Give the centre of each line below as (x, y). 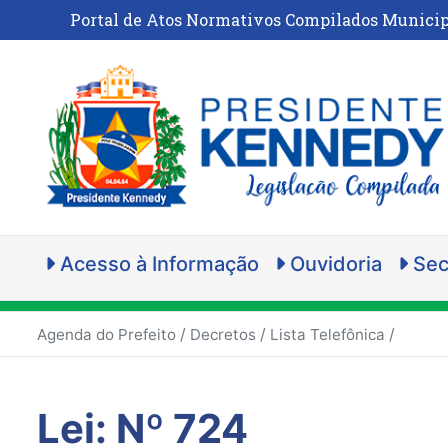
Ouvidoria (333, 264)
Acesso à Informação (157, 264)
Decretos (223, 335)
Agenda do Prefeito (106, 335)
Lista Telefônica (327, 335)
